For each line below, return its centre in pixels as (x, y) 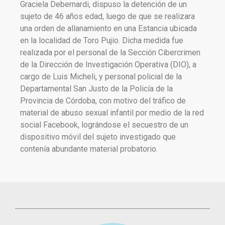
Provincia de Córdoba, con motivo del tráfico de (103, 101)
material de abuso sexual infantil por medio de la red (112, 113)
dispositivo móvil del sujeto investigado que (98, 137)
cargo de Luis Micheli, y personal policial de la (101, 77)
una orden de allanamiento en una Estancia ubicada (108, 28)
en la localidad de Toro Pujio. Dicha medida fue (102, 40)
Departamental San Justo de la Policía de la (96, 89)
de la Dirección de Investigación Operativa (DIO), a (108, 65)
